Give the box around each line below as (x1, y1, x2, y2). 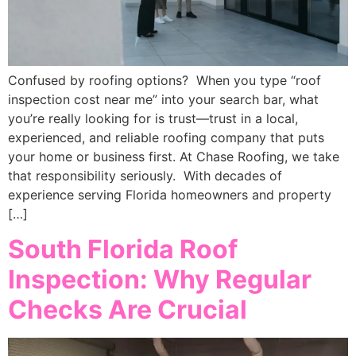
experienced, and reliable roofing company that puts (8, 129, 324, 145)
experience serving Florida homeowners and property (8, 186, 331, 203)
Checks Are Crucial (8, 294, 253, 326)
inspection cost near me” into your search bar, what (8, 91, 319, 107)
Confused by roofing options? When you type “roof (8, 72, 321, 88)
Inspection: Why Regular (8, 264, 311, 296)
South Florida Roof (8, 234, 238, 265)
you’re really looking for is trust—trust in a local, (8, 110, 298, 126)
